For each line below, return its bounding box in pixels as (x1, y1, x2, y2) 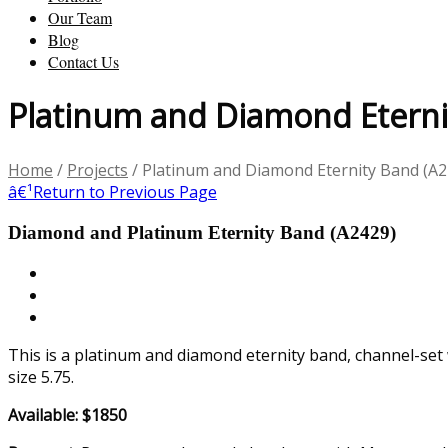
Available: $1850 (8, 404, 127, 427)
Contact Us (48, 51, 119, 72)
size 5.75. (8, 366, 74, 389)
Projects (67, 158, 128, 181)
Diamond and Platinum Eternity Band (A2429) (8, 221, 396, 243)
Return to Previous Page (33, 180, 217, 203)
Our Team (48, 7, 112, 28)
